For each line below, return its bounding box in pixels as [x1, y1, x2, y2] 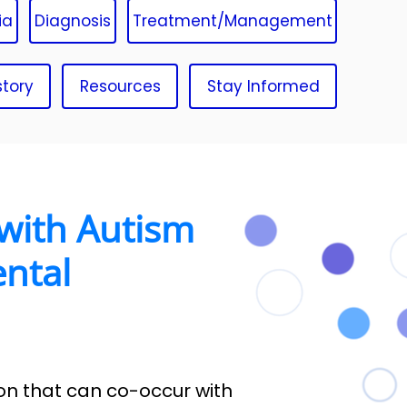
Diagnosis [35, 10, 111, 32]
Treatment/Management [132, 10, 333, 32]
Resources [79, 75, 161, 97]
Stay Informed [206, 75, 320, 97]
